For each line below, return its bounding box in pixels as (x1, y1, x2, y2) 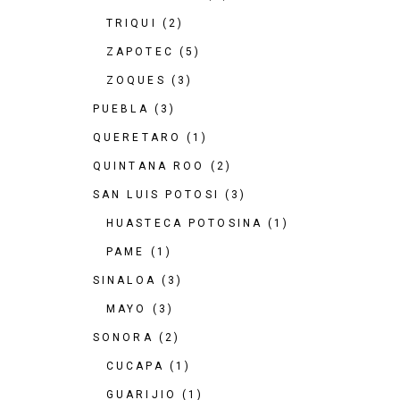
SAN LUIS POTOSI (93, 188, 220, 201)
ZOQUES (106, 74, 166, 87)
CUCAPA (106, 360, 164, 372)
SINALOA (93, 274, 156, 287)
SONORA (93, 331, 154, 344)
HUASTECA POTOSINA (106, 217, 263, 229)
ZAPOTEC (106, 46, 174, 58)
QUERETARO (93, 131, 182, 144)
